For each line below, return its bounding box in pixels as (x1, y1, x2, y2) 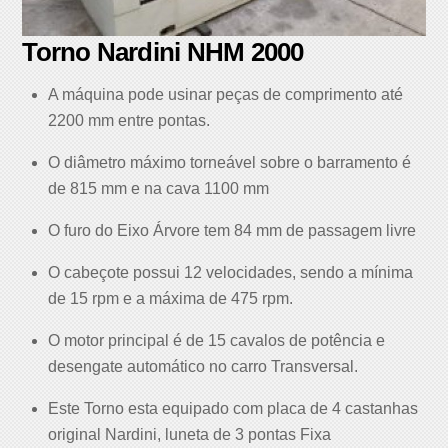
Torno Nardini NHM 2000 (22, 38, 304, 67)
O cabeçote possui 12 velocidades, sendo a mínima (48, 264, 413, 281)
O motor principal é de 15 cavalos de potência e (48, 332, 385, 349)
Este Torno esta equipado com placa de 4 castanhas (48, 400, 418, 417)
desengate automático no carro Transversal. (48, 358, 358, 375)
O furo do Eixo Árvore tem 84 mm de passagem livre (48, 222, 416, 239)
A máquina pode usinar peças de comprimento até (48, 86, 403, 103)
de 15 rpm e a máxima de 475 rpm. (48, 290, 293, 307)
